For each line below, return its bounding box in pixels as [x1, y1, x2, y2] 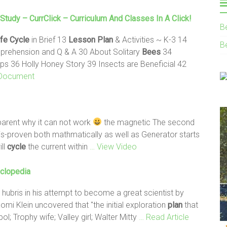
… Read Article [139, 212, 189, 222]
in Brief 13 [29, 34, 68, 45]
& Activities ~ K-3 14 [113, 34, 187, 45]
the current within [26, 141, 90, 152]
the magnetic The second [102, 117, 195, 127]
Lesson [68, 34, 95, 45]
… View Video [90, 141, 137, 152]
